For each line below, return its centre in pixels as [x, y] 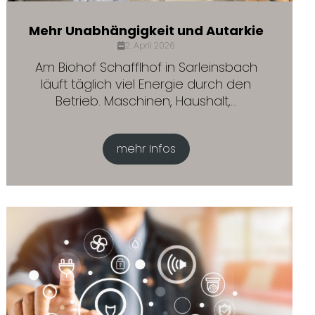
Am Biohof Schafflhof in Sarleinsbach [146, 67]
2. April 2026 [150, 45]
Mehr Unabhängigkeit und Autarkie [146, 31]
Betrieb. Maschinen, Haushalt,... [146, 101]
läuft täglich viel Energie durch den [146, 84]
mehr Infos [146, 149]
